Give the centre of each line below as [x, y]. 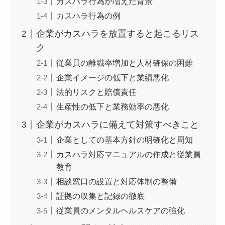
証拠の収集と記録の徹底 [100, 196]
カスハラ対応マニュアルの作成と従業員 [128, 154]
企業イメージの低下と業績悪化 [112, 78]
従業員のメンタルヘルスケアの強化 [120, 211]
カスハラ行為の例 [88, 16]
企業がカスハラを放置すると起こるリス [117, 34]
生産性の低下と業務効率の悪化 [112, 107]
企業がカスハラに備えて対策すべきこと [117, 125]
